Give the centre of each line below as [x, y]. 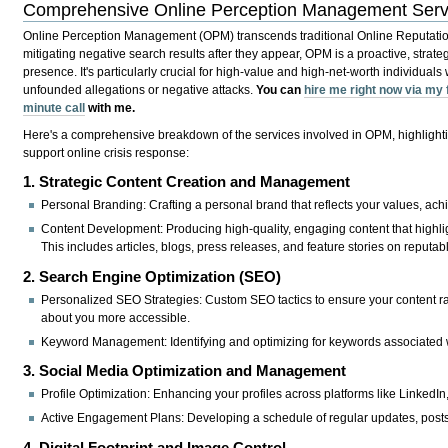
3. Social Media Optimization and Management [185, 371]
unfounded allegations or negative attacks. [140, 89]
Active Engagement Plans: [113, 418]
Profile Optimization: [96, 394]
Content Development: [102, 229]
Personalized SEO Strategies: [122, 299]
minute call [54, 107]
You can [280, 89]
